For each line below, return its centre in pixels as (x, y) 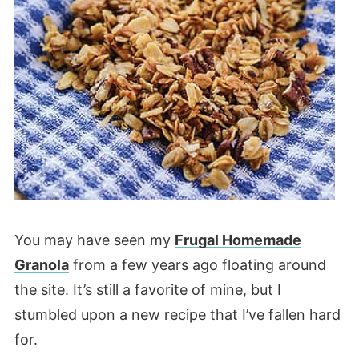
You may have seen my (94, 240)
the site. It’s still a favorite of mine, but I (147, 289)
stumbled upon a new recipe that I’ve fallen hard (177, 314)
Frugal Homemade (238, 240)
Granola (41, 264)
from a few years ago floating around (197, 264)
